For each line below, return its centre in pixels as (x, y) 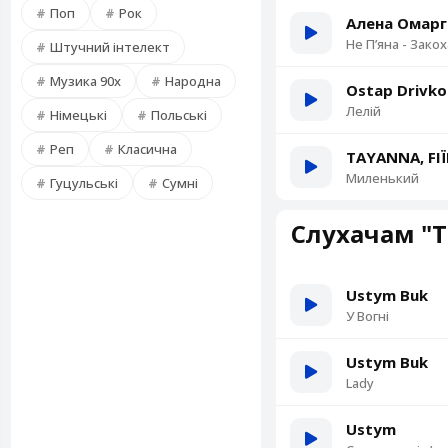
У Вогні (367, 316)
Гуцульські (84, 183)
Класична (147, 149)
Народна (193, 81)
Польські (179, 115)
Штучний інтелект (110, 47)
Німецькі (78, 115)
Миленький (382, 178)
